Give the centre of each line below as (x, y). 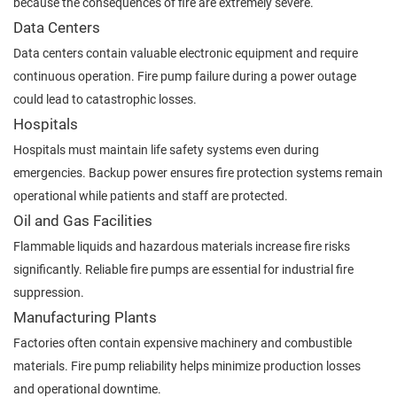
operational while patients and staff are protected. (151, 195)
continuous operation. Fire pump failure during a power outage (185, 76)
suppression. (49, 292)
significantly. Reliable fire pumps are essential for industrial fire (183, 269)
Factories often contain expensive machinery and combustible (183, 343)
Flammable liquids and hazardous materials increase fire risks (182, 246)
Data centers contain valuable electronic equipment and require (186, 53)
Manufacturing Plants (85, 317)
